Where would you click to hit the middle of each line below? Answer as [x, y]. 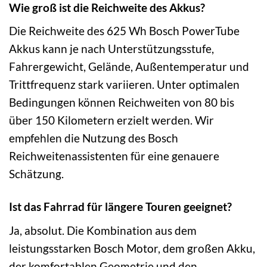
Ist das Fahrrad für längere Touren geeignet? [120, 207]
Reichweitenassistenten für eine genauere [114, 156]
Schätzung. [36, 174]
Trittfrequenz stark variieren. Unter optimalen [124, 85]
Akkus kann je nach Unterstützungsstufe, [111, 49]
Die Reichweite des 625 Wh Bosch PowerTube [124, 31]
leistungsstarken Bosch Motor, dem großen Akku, [132, 248]
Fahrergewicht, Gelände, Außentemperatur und [129, 67]
